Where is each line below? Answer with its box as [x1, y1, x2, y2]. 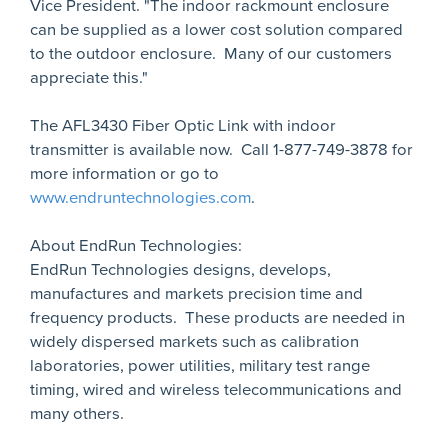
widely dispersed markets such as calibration [30, 332, 359, 352]
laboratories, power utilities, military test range [30, 356, 370, 376]
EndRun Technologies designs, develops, [30, 260, 331, 280]
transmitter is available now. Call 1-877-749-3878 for [30, 140, 413, 160]
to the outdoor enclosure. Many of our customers [30, 44, 392, 64]
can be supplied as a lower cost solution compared [30, 20, 403, 40]
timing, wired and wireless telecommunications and [30, 380, 402, 400]
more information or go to [30, 164, 219, 184]
